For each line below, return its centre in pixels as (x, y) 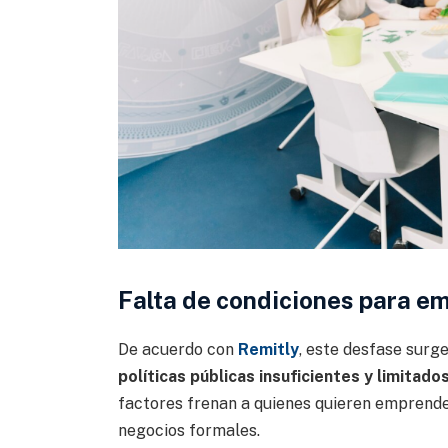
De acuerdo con (177, 349)
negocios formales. (188, 430)
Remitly (268, 349)
